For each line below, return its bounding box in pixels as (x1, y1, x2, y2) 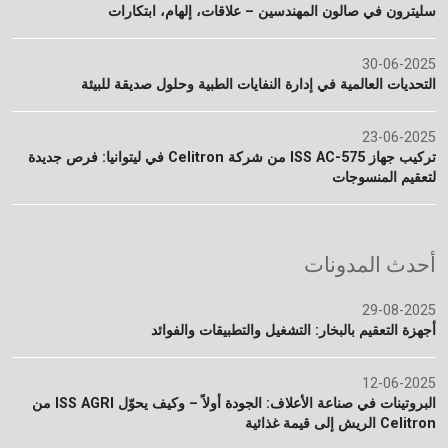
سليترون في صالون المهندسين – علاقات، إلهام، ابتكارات (108, 3, 436, 20)
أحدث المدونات (304, 253, 436, 277)
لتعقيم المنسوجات (332, 169, 436, 186)
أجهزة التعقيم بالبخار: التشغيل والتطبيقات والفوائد (151, 322, 436, 339)
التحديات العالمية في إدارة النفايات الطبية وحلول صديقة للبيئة (81, 76, 436, 93)
